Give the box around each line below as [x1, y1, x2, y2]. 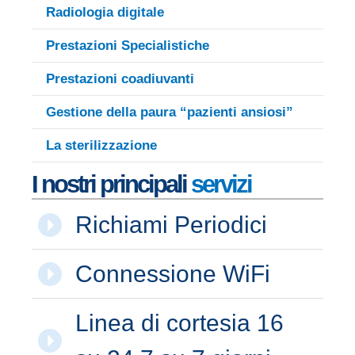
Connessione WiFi [75, 261, 270, 288]
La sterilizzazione [46, 137, 157, 153]
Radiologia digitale [46, 4, 164, 20]
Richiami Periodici [75, 212, 267, 239]
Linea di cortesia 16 [75, 310, 284, 337]
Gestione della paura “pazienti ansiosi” [46, 104, 293, 120]
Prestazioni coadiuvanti [46, 71, 194, 86]
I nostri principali [32, 170, 191, 198]
